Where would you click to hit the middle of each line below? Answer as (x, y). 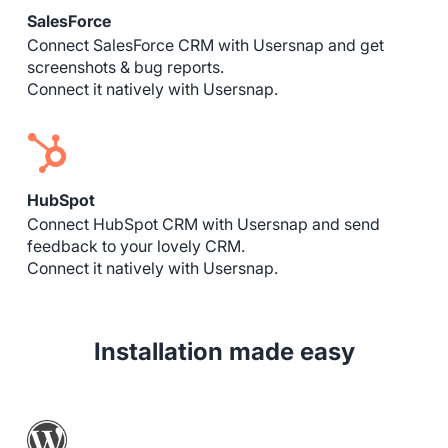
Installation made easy (224, 351)
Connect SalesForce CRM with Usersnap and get (205, 45)
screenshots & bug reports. (125, 67)
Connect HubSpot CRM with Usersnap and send (203, 224)
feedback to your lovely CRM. (135, 246)
